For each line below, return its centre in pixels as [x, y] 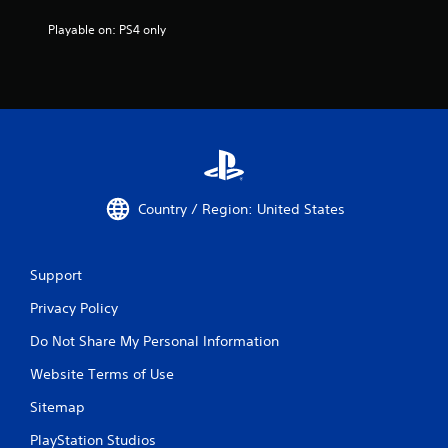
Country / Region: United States [241, 208]
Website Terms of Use [102, 374]
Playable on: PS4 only [107, 30]
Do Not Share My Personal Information [154, 341]
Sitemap [57, 407]
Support [56, 275]
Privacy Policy [74, 308]
